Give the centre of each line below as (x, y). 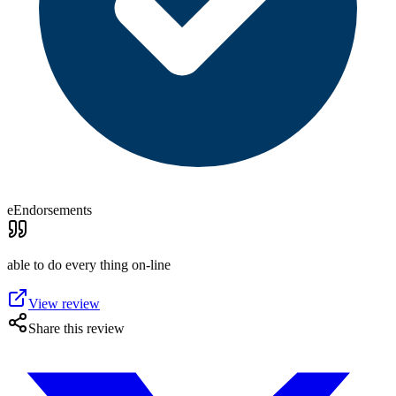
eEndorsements (49, 210)
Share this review (76, 328)
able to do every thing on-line (89, 265)
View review (64, 304)
